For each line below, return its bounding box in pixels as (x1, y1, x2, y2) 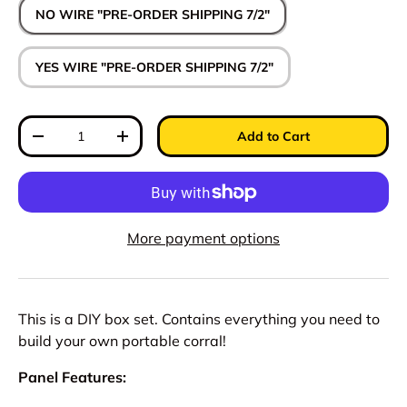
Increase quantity (122, 134, 229, 152)
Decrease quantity (37, 134, 150, 152)
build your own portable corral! (18, 332, 226, 351)
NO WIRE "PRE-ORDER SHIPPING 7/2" (35, 6, 270, 24)
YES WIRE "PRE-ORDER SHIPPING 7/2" (101, 59, 273, 76)
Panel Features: (18, 368, 126, 387)
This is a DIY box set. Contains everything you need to (18, 310, 380, 329)
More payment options (127, 229, 280, 248)
